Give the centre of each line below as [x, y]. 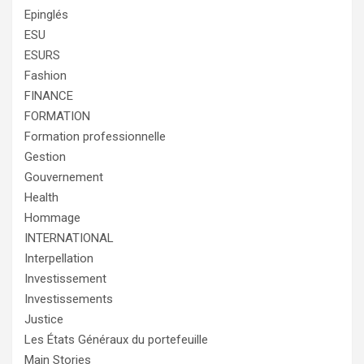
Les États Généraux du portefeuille [116, 339]
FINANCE [49, 95]
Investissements [69, 299]
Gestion [45, 156]
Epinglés [46, 14]
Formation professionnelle [95, 136]
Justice [44, 319]
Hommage [52, 217]
